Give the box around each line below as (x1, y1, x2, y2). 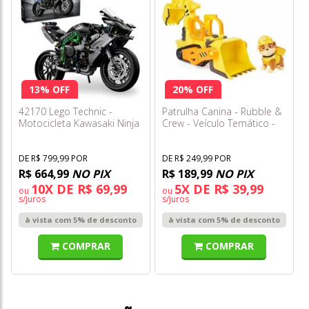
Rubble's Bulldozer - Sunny (162, 128, 280, 141)
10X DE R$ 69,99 (31, 180, 127, 197)
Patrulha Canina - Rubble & (162, 104, 281, 118)
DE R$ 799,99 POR (19, 152, 88, 164)
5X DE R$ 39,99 (175, 180, 263, 197)
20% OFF (172, 82, 214, 96)
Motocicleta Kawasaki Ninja (19, 116, 139, 130)
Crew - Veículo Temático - (162, 116, 275, 130)
